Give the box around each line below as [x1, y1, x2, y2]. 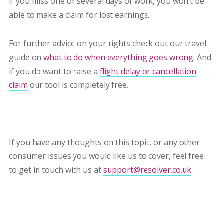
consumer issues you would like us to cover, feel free [8, 150, 204, 162]
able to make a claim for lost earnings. [8, 9, 153, 21]
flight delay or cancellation [99, 66, 196, 77]
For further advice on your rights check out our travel [8, 38, 206, 49]
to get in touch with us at [8, 164, 103, 176]
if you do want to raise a [8, 66, 98, 77]
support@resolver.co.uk [103, 164, 191, 176]
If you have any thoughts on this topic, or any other [8, 137, 200, 148]
